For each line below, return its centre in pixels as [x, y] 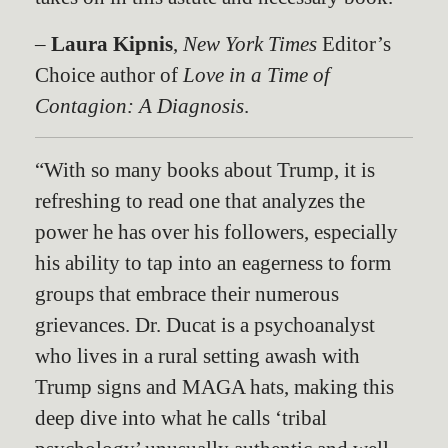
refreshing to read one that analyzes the [200, 200]
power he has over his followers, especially [216, 231]
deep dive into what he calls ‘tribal [181, 417]
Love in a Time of [256, 74]
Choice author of [109, 74]
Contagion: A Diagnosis [139, 105]
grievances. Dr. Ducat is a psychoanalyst [205, 324]
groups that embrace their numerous [187, 293]
